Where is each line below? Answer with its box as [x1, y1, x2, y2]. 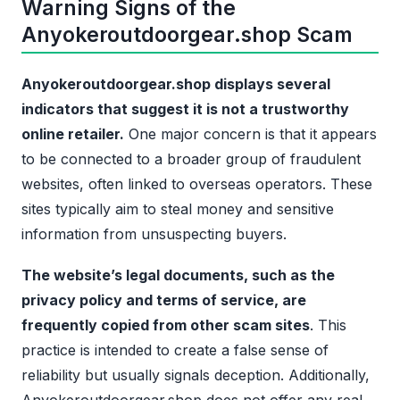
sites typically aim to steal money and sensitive [21, 200, 334, 219]
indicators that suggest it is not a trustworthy [21, 100, 349, 119]
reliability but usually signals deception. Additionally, [21, 366, 370, 385]
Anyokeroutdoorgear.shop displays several [21, 75, 330, 94]
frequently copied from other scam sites [21, 316, 310, 335]
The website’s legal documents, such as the [21, 266, 335, 285]
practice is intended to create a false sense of [21, 341, 329, 360]
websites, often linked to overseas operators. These [21, 175, 372, 194]
